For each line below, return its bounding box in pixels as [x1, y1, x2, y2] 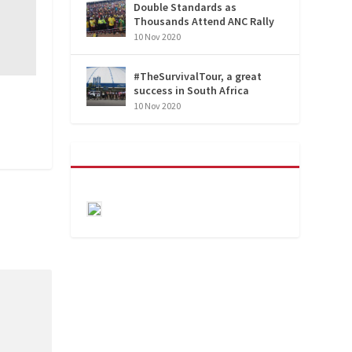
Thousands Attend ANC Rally [134, 14, 275, 29]
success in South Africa [134, 83, 250, 98]
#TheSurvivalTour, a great [134, 69, 262, 84]
